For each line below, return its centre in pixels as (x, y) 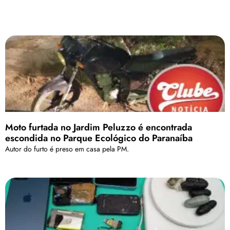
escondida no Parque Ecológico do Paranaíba (99, 138)
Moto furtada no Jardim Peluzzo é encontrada (99, 128)
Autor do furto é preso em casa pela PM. (67, 149)
